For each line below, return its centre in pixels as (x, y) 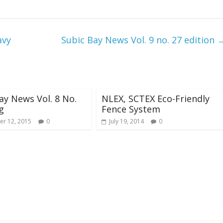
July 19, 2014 (126, 121)
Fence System (131, 109)
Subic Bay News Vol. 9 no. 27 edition (139, 40)
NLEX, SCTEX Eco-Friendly (156, 99)
